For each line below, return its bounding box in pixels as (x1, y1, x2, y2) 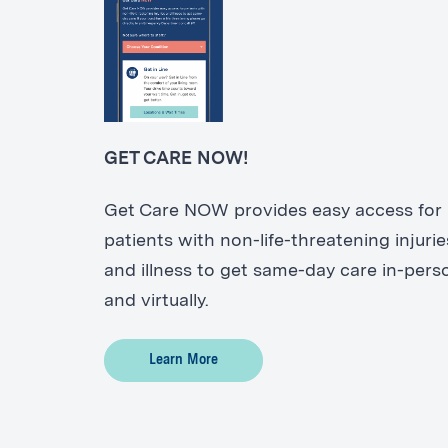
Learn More (148, 351, 218, 368)
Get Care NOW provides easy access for (103, 202, 441, 221)
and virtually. (103, 292, 209, 311)
